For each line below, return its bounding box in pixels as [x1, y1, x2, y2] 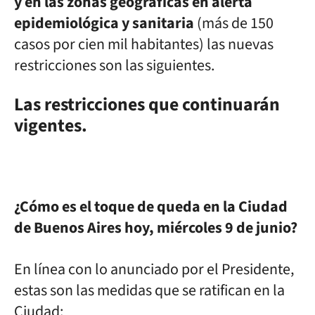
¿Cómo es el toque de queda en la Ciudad [14, 195, 288, 218]
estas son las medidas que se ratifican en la [14, 278, 285, 302]
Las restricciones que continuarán [14, 91, 280, 117]
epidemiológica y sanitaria [14, 12, 194, 34]
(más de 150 [194, 12, 274, 34]
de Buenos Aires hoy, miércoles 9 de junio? [14, 216, 297, 239]
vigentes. [14, 112, 87, 139]
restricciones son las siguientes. [14, 54, 214, 77]
